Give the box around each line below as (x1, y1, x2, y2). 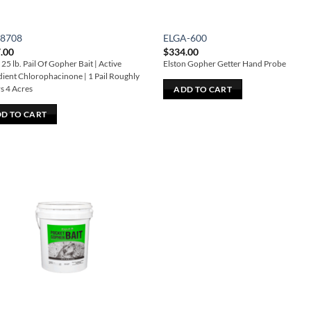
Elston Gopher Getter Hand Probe (163, 59, 287, 69)
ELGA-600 (163, 32, 208, 44)
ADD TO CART (174, 84, 233, 94)
